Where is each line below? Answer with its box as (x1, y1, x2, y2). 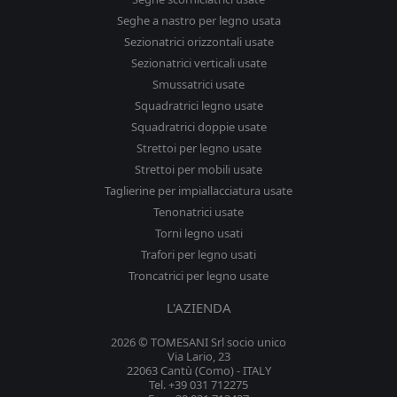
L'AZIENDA (166, 299, 231, 317)
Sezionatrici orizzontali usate (123, 34, 274, 51)
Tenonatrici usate (153, 204, 244, 221)
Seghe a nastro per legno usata (116, 12, 281, 29)
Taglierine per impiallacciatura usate (105, 183, 292, 199)
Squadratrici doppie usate (130, 119, 267, 136)
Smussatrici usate (152, 76, 245, 93)
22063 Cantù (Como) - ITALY (126, 362, 271, 379)
